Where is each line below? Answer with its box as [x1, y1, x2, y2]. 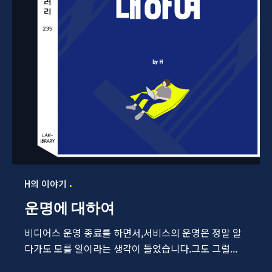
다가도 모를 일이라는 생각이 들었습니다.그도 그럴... [24, 241, 237, 256]
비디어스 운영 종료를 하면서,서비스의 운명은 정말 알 [24, 225, 242, 240]
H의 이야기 [24, 177, 67, 191]
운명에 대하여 [24, 199, 115, 217]
